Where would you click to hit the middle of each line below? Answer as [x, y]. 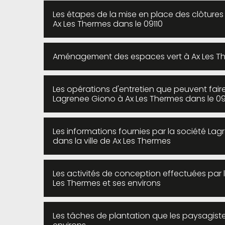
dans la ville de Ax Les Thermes [112, 141]
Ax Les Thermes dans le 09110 [108, 24]
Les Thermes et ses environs [107, 183]
